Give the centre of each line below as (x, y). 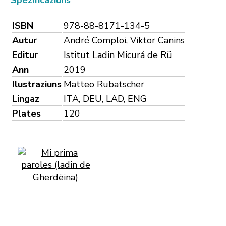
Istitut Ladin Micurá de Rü (118, 55)
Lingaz (26, 99)
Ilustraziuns (37, 84)
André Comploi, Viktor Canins (124, 40)
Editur (25, 55)
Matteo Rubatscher (104, 84)
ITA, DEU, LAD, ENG (105, 99)
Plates (26, 113)
